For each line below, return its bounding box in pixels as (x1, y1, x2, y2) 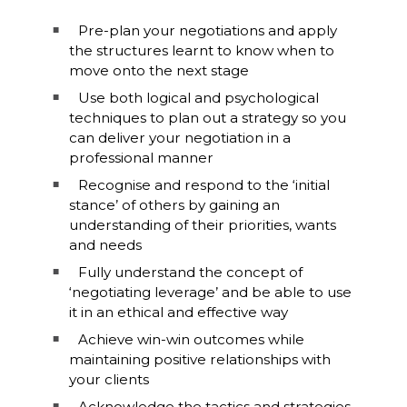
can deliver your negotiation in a (68, 128, 291, 146)
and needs (68, 235, 142, 253)
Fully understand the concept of (77, 263, 303, 281)
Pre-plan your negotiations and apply (77, 21, 337, 39)
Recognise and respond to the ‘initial (77, 175, 330, 194)
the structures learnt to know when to (68, 41, 334, 59)
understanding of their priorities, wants (68, 215, 336, 233)
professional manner (68, 148, 213, 166)
